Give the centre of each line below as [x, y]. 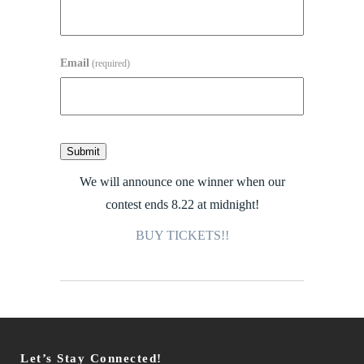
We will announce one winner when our [182, 182]
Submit [83, 152]
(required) [110, 63]
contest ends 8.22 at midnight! [182, 205]
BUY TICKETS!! [182, 236]
